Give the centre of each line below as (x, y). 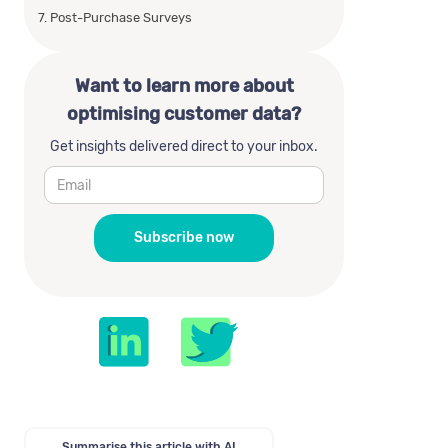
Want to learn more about (184, 86)
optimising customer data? (184, 114)
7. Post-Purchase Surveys (115, 17)
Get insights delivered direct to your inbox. (184, 146)
